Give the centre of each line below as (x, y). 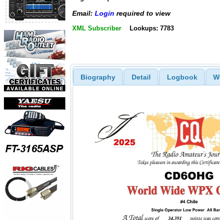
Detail (141, 77)
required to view (142, 14)
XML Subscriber (97, 28)
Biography (98, 77)
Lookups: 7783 (151, 28)
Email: (83, 14)
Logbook (182, 77)
